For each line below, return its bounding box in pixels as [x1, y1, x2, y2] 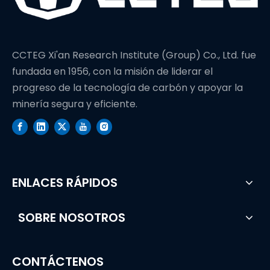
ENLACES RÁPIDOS [12, 174, 118, 191]
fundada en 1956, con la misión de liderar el [12, 64, 213, 78]
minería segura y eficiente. [12, 96, 137, 111]
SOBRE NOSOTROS [18, 209, 125, 226]
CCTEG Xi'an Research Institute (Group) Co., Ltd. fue [12, 48, 256, 62]
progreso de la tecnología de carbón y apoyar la [12, 80, 243, 95]
